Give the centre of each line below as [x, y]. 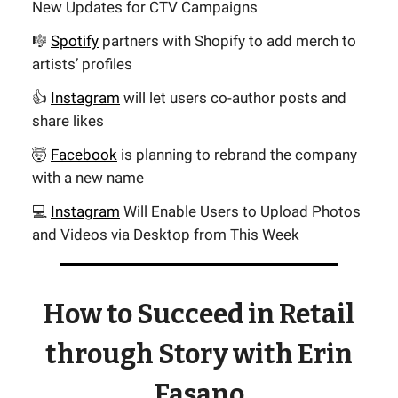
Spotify [75, 41]
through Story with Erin [199, 354]
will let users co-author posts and [233, 98]
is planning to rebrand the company [237, 155]
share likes [68, 121]
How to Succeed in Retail [199, 314]
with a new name [88, 178]
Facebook [84, 155]
